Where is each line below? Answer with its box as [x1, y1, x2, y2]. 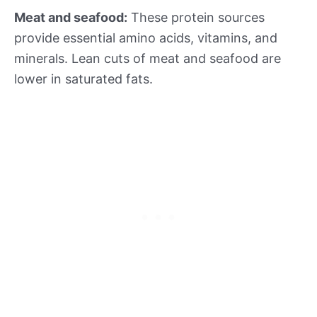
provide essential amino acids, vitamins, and [14, 30, 277, 45]
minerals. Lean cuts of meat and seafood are [14, 50, 281, 66]
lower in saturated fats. [14, 71, 153, 86]
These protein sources [127, 9, 265, 25]
